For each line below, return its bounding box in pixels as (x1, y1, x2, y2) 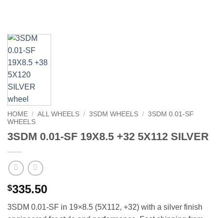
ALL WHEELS (37, 110, 80, 118)
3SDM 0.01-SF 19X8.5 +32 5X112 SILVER (7, 130, 209, 143)
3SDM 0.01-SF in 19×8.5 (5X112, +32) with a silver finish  (7, 203, 204, 212)
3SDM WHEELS (89, 110, 139, 118)
